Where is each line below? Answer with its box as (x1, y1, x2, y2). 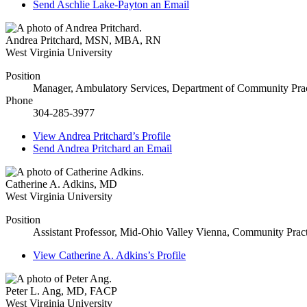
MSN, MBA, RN (85, 34, 161, 47)
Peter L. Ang (5, 285, 61, 297)
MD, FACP (66, 285, 117, 297)
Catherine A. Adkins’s (59, 249, 154, 262)
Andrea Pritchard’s (58, 130, 139, 143)
